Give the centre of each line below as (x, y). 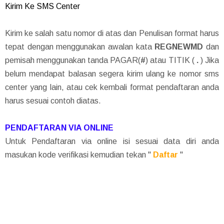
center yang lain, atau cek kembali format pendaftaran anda (112, 87)
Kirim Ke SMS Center (42, 6)
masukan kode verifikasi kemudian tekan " (79, 154)
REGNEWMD (179, 46)
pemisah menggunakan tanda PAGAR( (73, 60)
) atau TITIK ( (170, 60)
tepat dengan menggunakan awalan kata (80, 46)
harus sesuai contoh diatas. (53, 100)
